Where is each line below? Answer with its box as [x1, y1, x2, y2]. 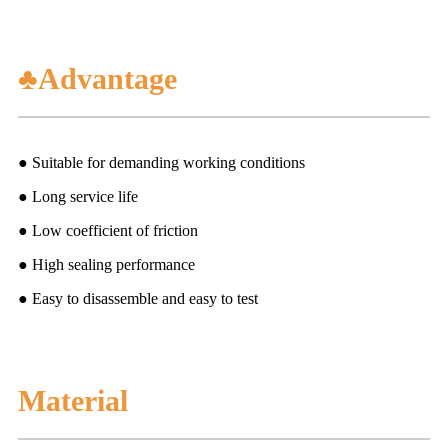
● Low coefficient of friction [18, 221, 198, 239]
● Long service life [18, 187, 138, 205]
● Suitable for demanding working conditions [18, 153, 305, 171]
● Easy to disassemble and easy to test [18, 289, 258, 307]
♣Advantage [18, 61, 177, 95]
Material [18, 383, 128, 417]
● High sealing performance [18, 255, 195, 273]
